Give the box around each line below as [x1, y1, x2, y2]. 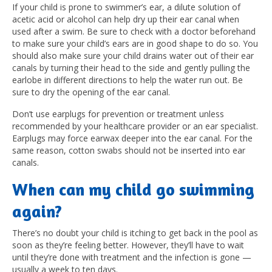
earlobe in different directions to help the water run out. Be [12, 73, 243, 86]
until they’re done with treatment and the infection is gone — [12, 251, 251, 263]
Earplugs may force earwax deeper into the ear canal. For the [12, 132, 253, 144]
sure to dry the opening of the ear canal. [12, 86, 170, 98]
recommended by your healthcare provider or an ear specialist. [12, 120, 258, 132]
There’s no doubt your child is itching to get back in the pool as [12, 226, 258, 239]
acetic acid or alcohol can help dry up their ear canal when [12, 13, 239, 25]
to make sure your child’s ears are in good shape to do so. [12, 37, 243, 49]
